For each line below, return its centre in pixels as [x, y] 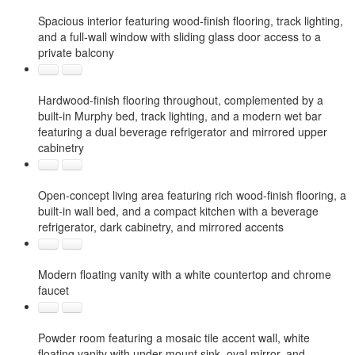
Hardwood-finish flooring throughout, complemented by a [181, 100]
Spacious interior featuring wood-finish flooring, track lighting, [191, 21]
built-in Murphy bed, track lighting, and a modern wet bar [180, 116]
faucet [53, 290]
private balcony [76, 52]
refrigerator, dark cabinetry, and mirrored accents [161, 227]
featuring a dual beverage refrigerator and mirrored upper [183, 132]
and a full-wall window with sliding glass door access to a [179, 36]
